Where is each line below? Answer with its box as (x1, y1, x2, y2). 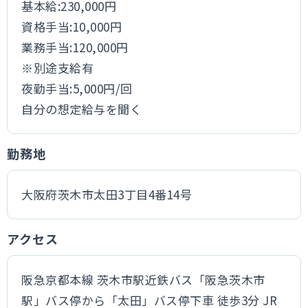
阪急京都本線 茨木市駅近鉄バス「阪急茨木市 (21, 271, 265, 288)
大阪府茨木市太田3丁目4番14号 (21, 186, 192, 203)
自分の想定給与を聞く (21, 100, 142, 118)
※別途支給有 (21, 59, 94, 76)
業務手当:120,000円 (21, 38, 129, 56)
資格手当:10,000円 (21, 18, 122, 35)
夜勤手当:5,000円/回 (21, 80, 133, 97)
